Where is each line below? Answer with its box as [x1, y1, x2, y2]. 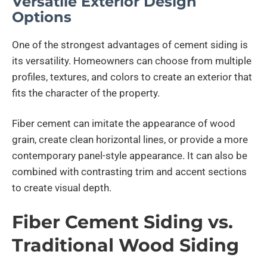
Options [12, 8, 72, 26]
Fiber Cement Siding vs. [12, 211, 233, 234]
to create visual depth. [12, 182, 111, 194]
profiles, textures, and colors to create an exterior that [12, 71, 252, 83]
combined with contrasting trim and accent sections [12, 166, 247, 178]
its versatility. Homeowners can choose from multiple [12, 55, 252, 67]
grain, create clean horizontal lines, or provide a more [12, 133, 248, 146]
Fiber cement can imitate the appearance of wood [12, 117, 235, 130]
